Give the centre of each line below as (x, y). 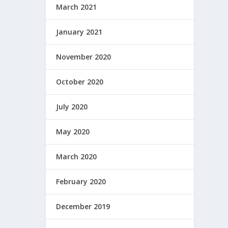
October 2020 (80, 81)
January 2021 (79, 32)
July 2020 (72, 106)
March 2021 (77, 7)
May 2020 (73, 131)
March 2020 (77, 156)
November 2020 (84, 56)
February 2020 (81, 181)
